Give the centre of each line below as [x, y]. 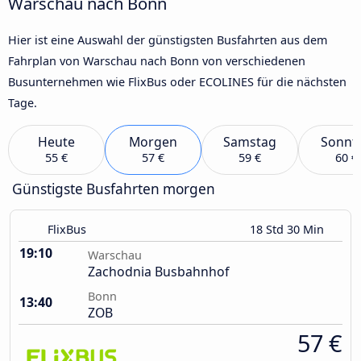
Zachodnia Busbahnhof [158, 272]
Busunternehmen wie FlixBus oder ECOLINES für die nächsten [177, 81]
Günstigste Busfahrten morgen [114, 189]
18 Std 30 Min [288, 230]
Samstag [250, 142]
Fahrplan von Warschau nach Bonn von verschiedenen [157, 60]
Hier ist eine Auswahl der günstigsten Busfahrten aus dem [168, 39]
